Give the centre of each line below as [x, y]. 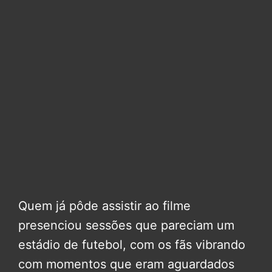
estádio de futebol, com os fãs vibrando [132, 245]
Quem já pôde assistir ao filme [104, 206]
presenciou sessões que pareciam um [126, 226]
